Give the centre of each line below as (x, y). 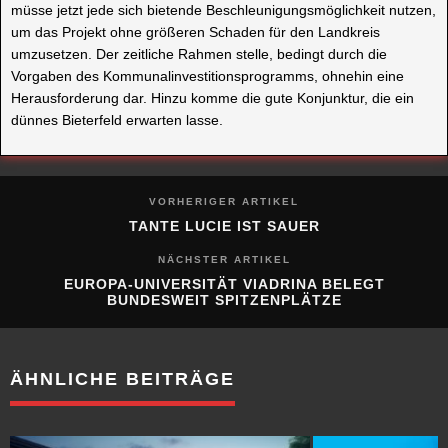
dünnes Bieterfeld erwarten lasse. (117, 119)
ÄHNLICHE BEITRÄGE (122, 378)
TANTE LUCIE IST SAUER (224, 225)
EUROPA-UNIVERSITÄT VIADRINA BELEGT (224, 283)
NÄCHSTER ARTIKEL (224, 259)
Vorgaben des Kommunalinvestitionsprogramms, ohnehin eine (207, 75)
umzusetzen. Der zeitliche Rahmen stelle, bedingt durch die (199, 53)
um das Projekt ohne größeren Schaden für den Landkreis (195, 31)
